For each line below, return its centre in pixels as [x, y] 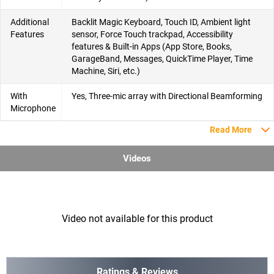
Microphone [33, 108]
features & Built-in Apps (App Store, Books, [152, 46]
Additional [30, 22]
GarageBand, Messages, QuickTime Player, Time [162, 58]
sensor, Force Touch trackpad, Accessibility [152, 34]
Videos [137, 158]
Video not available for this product [137, 218]
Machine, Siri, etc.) [106, 71]
